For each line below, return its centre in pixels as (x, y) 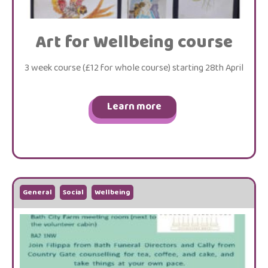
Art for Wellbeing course (134, 42)
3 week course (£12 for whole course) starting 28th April (134, 68)
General (37, 192)
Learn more (134, 107)
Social (73, 192)
